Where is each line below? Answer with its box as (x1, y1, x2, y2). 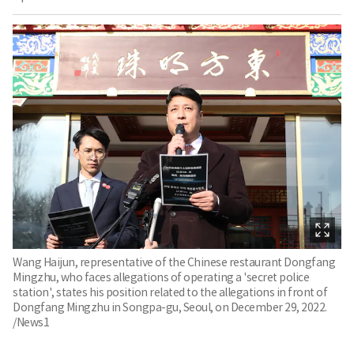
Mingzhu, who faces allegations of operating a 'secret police (13, 269, 309, 284)
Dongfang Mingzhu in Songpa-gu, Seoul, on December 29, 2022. (13, 299, 327, 314)
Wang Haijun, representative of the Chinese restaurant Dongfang (13, 254, 335, 269)
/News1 (13, 314, 49, 330)
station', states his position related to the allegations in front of (13, 284, 327, 299)
